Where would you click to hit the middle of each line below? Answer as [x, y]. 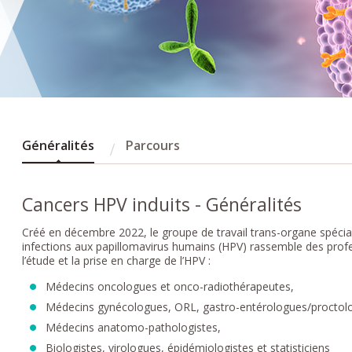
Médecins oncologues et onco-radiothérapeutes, [170, 286]
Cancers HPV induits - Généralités [162, 204]
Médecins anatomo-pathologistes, [134, 327]
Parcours [153, 145]
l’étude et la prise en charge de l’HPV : [117, 260]
